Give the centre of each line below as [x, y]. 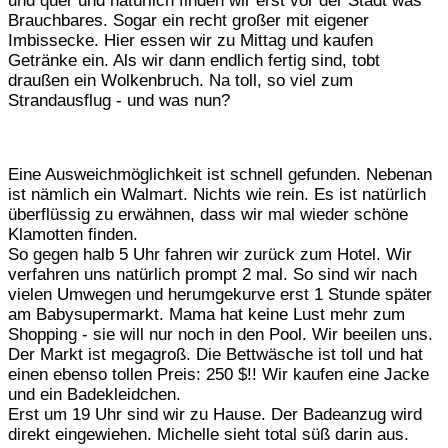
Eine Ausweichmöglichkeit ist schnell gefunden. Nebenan [220, 174]
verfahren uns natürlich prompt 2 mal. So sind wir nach [212, 274]
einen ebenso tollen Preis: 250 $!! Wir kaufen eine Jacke [218, 374]
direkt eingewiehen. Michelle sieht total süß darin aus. [208, 434]
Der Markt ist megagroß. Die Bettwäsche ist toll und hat [215, 354]
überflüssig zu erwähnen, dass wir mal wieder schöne [208, 214]
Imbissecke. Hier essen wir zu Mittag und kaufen [190, 40]
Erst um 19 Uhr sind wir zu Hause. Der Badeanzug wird [215, 414]
